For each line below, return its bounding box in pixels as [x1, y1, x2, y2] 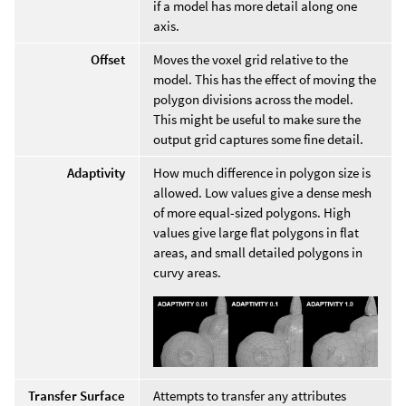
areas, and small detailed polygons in [153, 243, 362, 261]
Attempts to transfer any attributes [153, 386, 346, 404]
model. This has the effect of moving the [153, 70, 376, 88]
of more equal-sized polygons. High [153, 203, 351, 221]
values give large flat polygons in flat [153, 223, 359, 241]
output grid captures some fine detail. [153, 130, 363, 148]
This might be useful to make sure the [153, 110, 361, 128]
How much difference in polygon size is [153, 163, 371, 181]
